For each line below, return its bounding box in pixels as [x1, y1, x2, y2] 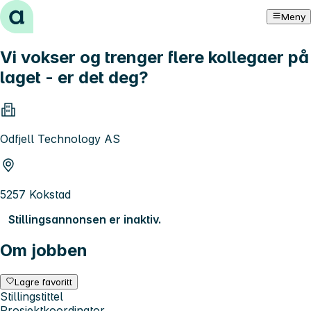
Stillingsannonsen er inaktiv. [8, 212, 161, 226]
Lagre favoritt [15, 276, 73, 287]
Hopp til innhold [6, 6, 91, 19]
